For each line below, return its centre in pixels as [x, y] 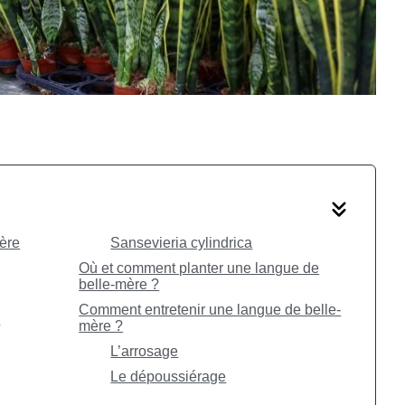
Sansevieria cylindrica [182, 242]
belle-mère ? [119, 284]
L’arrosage [145, 351]
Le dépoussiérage [169, 376]
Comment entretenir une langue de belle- [210, 309]
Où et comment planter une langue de [199, 268]
